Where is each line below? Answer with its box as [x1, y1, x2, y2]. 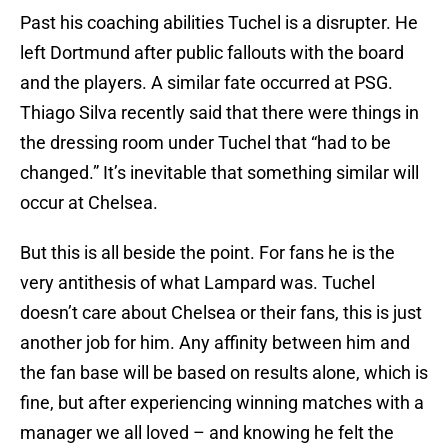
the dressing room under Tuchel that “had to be [20, 132, 391, 154]
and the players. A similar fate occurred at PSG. [20, 72, 393, 94]
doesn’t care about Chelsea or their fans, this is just [20, 302, 422, 324]
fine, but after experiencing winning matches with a [20, 392, 424, 414]
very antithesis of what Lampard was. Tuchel [20, 272, 375, 294]
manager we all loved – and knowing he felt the [20, 422, 394, 444]
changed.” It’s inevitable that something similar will [20, 162, 419, 184]
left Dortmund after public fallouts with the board [20, 42, 404, 64]
